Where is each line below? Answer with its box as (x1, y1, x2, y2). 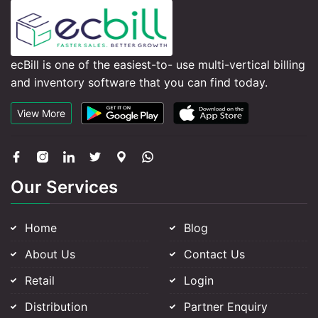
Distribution (25, 300, 87, 314)
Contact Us (184, 247, 245, 261)
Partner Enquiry (184, 300, 268, 314)
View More (17, 107, 65, 119)
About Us (25, 247, 75, 261)
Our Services (11, 177, 118, 197)
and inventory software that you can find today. (11, 75, 268, 89)
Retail (25, 273, 55, 287)
